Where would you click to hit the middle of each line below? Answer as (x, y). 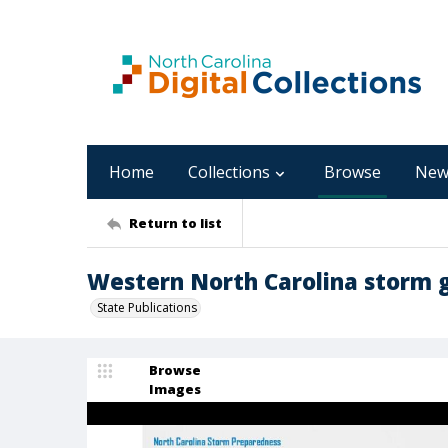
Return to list (175, 222)
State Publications (147, 307)
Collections (229, 172)
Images (175, 389)
